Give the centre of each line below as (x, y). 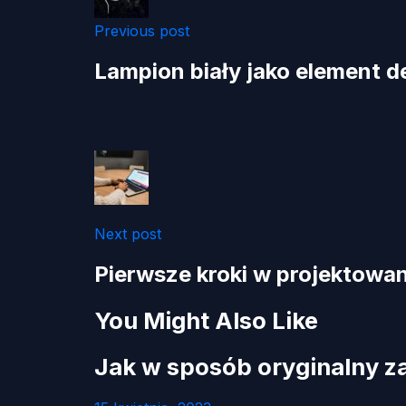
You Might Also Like (206, 320)
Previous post (142, 31)
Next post (128, 234)
